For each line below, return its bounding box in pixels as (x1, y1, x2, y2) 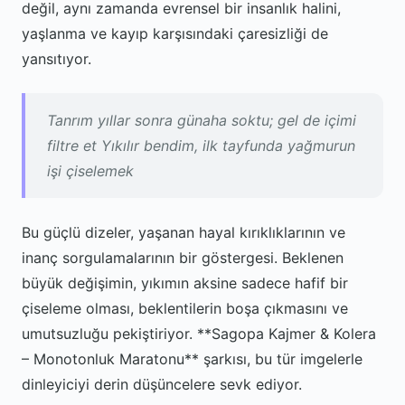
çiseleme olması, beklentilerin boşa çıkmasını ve (22, 299, 348, 317)
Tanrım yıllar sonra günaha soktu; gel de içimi (47, 111, 356, 129)
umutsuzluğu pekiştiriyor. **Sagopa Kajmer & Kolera (22, 325, 376, 343)
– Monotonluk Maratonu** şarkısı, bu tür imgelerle (22, 350, 363, 368)
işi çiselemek (47, 162, 134, 180)
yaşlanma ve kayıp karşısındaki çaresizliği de (22, 24, 328, 42)
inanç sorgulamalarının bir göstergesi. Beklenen (22, 249, 344, 267)
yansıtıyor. (22, 50, 91, 68)
